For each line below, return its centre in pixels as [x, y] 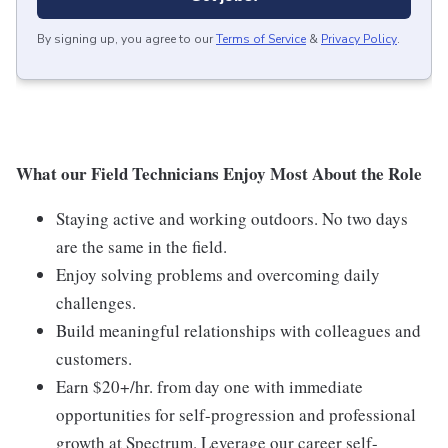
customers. [94, 359]
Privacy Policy [359, 39]
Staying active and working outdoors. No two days [232, 219]
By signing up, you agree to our [125, 39]
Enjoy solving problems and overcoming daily [218, 275]
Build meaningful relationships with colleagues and [238, 331]
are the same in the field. [141, 247]
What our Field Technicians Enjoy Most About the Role [219, 174]
